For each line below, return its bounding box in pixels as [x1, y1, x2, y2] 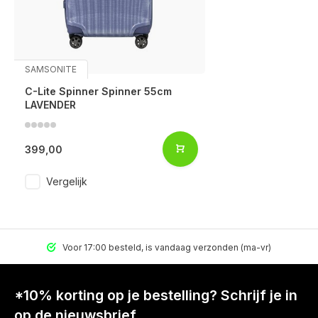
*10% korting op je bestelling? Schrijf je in [14, 287, 297, 305]
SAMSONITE [25, 64, 77, 75]
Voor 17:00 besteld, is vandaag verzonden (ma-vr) [60, 242, 271, 253]
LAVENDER [25, 99, 76, 111]
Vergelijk [46, 175, 87, 188]
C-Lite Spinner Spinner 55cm [25, 85, 172, 98]
